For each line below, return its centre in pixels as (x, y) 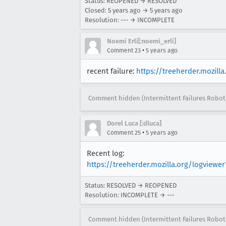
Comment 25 (124, 132)
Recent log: (105, 153)
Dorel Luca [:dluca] (134, 123)
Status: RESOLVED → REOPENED (131, 185)
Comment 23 (124, 50)
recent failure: (111, 71)
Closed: (96, 10)
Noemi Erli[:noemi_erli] (142, 41)
